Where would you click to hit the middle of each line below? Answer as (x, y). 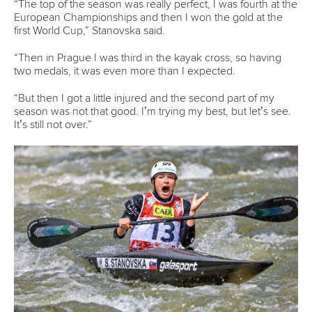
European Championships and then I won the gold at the (148, 17)
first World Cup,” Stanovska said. (89, 30)
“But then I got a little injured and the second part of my (144, 98)
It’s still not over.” (53, 124)
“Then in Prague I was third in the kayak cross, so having (148, 57)
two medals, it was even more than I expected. (125, 71)
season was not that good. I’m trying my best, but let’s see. (153, 111)
